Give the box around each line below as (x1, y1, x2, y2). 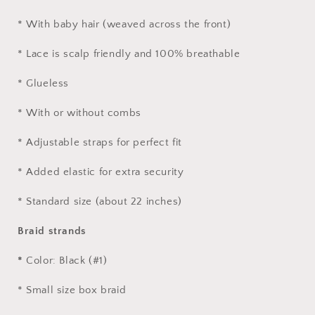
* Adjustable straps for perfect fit (18, 136, 182, 149)
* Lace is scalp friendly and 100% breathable (18, 48, 240, 60)
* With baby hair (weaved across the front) (18, 18, 231, 31)
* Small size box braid (18, 284, 127, 297)
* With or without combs (18, 107, 141, 120)
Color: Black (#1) (22, 255, 108, 267)
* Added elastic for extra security (18, 166, 187, 179)
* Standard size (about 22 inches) (18, 195, 182, 208)
